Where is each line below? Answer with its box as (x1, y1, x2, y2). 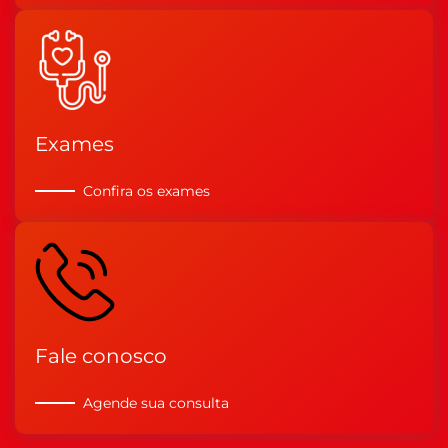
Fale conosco (35, 344, 167, 368)
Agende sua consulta (83, 393, 229, 412)
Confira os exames (83, 181, 210, 200)
